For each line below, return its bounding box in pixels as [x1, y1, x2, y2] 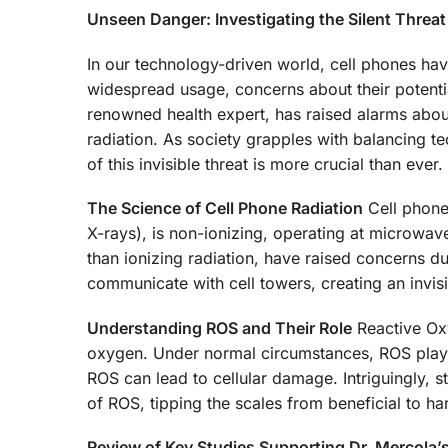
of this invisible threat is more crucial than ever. [87, 153, 443, 174]
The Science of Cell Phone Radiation [87, 198, 363, 219]
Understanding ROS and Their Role [87, 317, 352, 338]
